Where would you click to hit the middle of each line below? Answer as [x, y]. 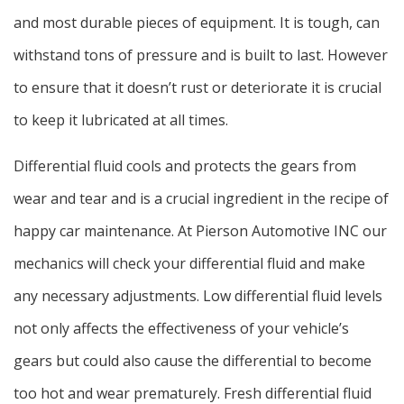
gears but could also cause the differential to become [193, 360]
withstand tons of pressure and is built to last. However [201, 55]
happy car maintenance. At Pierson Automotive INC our [200, 230]
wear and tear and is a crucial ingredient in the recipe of [201, 198]
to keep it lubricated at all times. [121, 119]
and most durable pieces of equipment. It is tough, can [197, 22]
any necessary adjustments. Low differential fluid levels [198, 295]
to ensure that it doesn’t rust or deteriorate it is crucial [197, 87]
